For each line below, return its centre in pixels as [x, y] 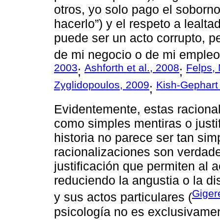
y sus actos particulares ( [123, 197]
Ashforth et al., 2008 [132, 68]
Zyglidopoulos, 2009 [102, 84]
